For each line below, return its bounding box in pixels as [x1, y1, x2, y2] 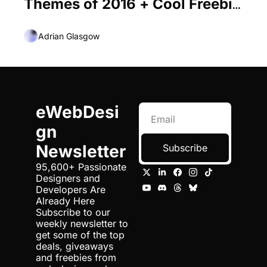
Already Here [36, 195, 95, 207]
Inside [24, 12, 66, 30]
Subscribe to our [36, 206, 110, 219]
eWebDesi [36, 102, 119, 123]
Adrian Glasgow [38, 30, 100, 41]
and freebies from [36, 252, 116, 264]
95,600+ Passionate [36, 161, 126, 173]
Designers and [36, 172, 100, 185]
